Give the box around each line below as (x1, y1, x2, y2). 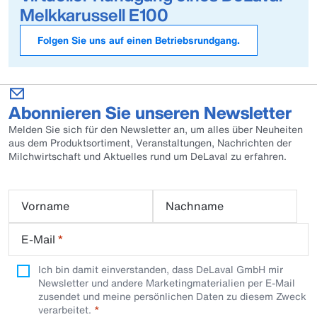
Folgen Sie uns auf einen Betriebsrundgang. (38, 33, 240, 47)
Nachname (166, 197, 224, 214)
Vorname (21, 197, 69, 214)
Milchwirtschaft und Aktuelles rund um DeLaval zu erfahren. (8, 149, 289, 163)
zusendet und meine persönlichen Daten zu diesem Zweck (38, 289, 306, 304)
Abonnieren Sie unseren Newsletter (8, 100, 292, 125)
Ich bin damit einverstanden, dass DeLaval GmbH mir (38, 262, 283, 277)
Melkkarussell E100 (20, 2, 168, 28)
